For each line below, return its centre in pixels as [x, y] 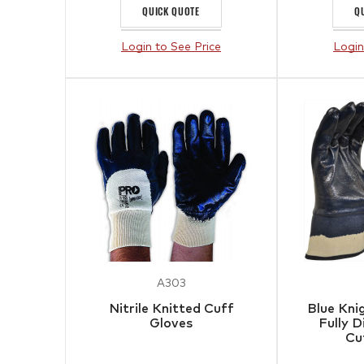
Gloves [171, 323]
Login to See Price [171, 47]
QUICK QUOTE [171, 11]
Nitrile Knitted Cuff [171, 309]
